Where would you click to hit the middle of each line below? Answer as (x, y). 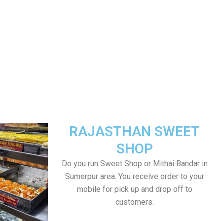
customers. (134, 202)
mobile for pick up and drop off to (134, 189)
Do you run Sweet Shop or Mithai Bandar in (134, 164)
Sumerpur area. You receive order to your (134, 176)
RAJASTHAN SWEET (134, 131)
